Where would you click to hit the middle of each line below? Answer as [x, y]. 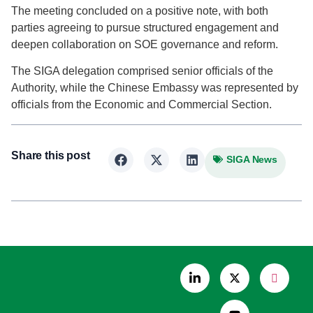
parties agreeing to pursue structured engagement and [145, 27]
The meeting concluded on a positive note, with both [140, 10]
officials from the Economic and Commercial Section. [141, 105]
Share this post [51, 156]
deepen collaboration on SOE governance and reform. [145, 44]
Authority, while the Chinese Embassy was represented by [155, 88]
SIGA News [252, 160]
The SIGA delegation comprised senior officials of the [142, 71]
